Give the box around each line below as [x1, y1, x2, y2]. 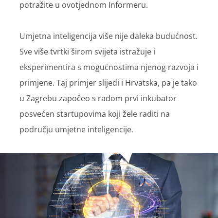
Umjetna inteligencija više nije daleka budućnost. [19, 30, 198, 41]
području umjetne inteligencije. [19, 124, 133, 135]
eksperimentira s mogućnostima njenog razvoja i [19, 61, 199, 73]
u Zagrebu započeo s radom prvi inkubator [19, 92, 177, 104]
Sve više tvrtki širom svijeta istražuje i [19, 46, 155, 57]
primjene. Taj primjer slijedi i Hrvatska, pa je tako [19, 77, 197, 88]
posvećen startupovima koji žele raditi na [19, 108, 170, 119]
